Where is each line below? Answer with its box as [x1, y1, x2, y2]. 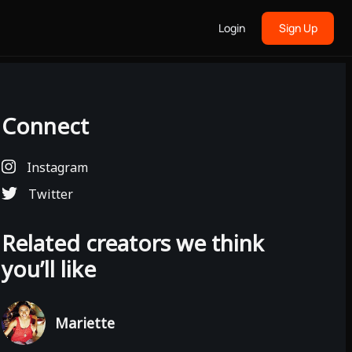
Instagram [23, 159, 88, 176]
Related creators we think [2, 228, 264, 258]
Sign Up [278, 20, 317, 35]
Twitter [25, 185, 73, 203]
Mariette [55, 313, 115, 332]
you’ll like [2, 254, 96, 284]
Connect [2, 111, 89, 141]
